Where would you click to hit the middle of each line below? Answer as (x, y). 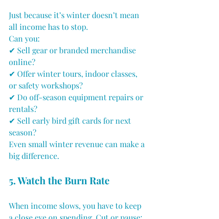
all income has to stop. (49, 27)
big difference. (34, 156)
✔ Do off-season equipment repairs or (77, 97)
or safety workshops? (46, 86)
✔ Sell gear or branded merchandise (73, 50)
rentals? (23, 109)
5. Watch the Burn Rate (59, 180)
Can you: (24, 39)
